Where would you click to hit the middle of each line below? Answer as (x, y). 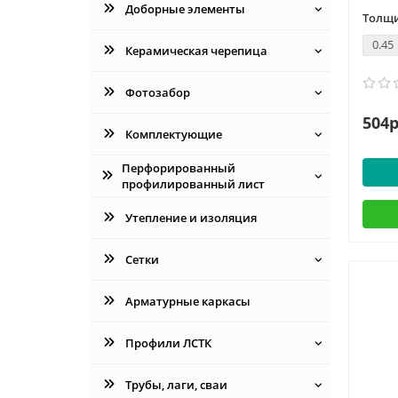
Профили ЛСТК (168, 342)
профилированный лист (193, 183)
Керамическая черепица (196, 50)
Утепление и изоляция (191, 217)
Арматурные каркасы (187, 301)
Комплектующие (173, 134)
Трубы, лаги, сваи (176, 384)
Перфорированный (179, 167)
